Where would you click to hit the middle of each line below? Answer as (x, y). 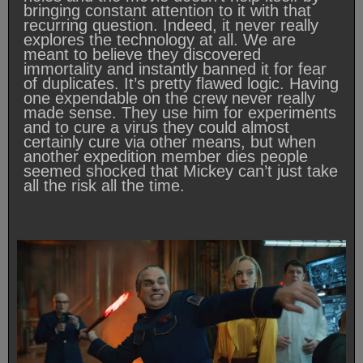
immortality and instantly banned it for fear (175, 69)
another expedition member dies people (166, 157)
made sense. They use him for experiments (180, 113)
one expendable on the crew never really (169, 98)
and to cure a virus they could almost (156, 128)
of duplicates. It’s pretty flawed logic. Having (181, 84)
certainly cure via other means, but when (170, 142)
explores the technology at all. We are (160, 40)
